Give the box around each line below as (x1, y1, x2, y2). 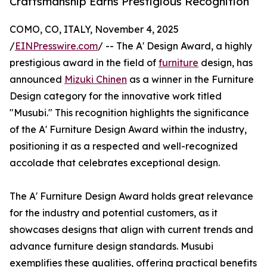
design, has (198, 57, 253, 69)
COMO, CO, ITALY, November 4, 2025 (10, 23, 179, 36)
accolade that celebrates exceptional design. (10, 157, 220, 169)
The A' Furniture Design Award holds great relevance (10, 190, 253, 203)
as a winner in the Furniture (127, 73, 254, 86)
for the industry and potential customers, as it (10, 207, 218, 219)
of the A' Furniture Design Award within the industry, (10, 123, 247, 136)
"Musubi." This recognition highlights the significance (10, 107, 249, 119)
